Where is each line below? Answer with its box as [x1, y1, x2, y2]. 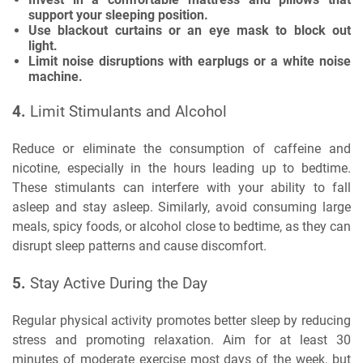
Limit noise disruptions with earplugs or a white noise [28, 53, 351, 69]
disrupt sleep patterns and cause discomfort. [12, 238, 267, 254]
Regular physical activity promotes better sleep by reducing [12, 313, 351, 328]
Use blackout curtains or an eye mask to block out [28, 23, 351, 38]
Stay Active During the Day [30, 274, 207, 293]
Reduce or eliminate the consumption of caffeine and [12, 141, 351, 156]
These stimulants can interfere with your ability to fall [12, 180, 351, 195]
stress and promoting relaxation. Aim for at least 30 [12, 332, 351, 348]
